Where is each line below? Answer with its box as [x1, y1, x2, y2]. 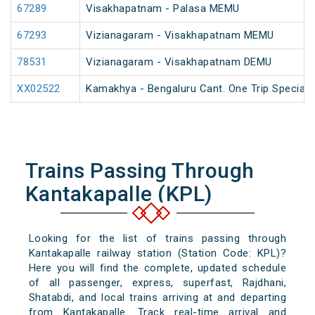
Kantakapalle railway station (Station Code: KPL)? [28, 247, 287, 260]
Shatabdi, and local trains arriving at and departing [28, 291, 287, 304]
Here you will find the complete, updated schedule [28, 262, 287, 275]
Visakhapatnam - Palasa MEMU [86, 2, 240, 15]
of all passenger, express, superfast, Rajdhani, [28, 276, 287, 290]
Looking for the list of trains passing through [28, 232, 287, 245]
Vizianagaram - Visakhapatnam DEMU [86, 56, 272, 69]
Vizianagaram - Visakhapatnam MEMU [86, 29, 274, 42]
